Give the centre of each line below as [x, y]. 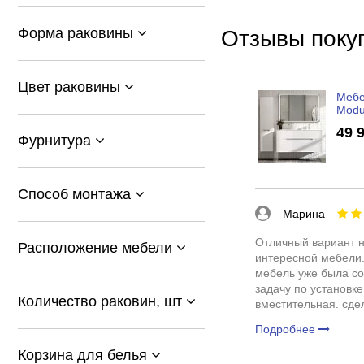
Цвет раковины [71, 87]
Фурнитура [56, 141]
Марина [303, 213]
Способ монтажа [76, 194]
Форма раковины [78, 33]
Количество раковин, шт [102, 301]
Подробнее [286, 329]
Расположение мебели [97, 248]
